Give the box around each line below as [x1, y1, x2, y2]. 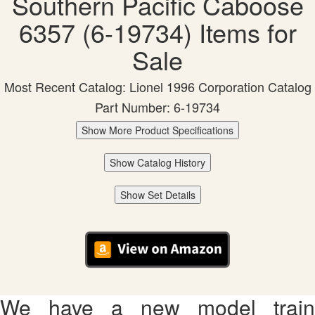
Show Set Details [120, 188, 195, 202]
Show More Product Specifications [82, 123, 233, 138]
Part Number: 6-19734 [95, 98, 220, 117]
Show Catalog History [110, 155, 205, 170]
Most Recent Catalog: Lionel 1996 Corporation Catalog [4, 77, 311, 96]
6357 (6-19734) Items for [18, 14, 297, 51]
